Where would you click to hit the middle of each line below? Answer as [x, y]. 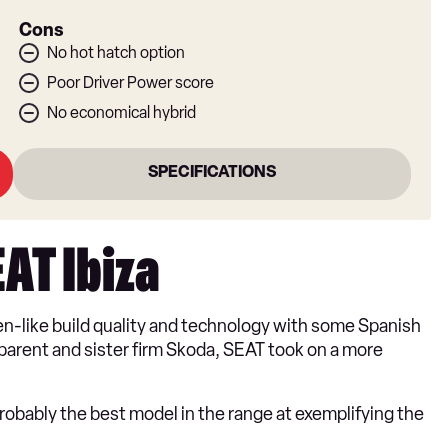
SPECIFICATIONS [211, 172]
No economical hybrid [121, 113]
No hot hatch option [115, 53]
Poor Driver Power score [130, 83]
